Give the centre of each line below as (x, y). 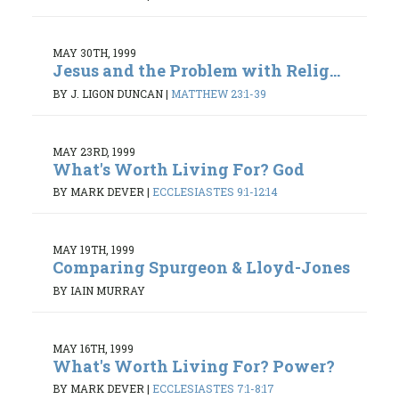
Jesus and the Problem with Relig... (196, 71)
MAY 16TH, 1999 (93, 348)
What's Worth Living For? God (179, 169)
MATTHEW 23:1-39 (219, 93)
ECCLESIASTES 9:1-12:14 (215, 192)
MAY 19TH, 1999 (94, 250)
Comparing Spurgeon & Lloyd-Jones (201, 268)
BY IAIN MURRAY (99, 290)
